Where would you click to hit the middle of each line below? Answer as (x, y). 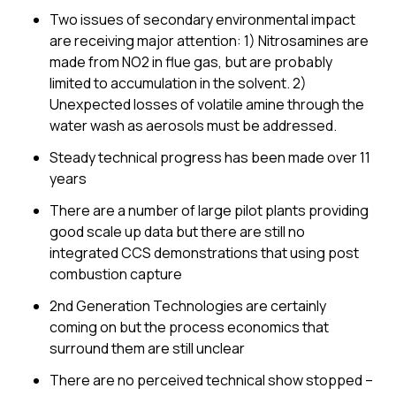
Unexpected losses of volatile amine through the (207, 104)
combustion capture (116, 274)
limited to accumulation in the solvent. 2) (178, 83)
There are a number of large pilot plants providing (209, 210)
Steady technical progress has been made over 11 (210, 157)
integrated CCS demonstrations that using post (204, 253)
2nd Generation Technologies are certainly (188, 306)
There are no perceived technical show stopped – (211, 380)
